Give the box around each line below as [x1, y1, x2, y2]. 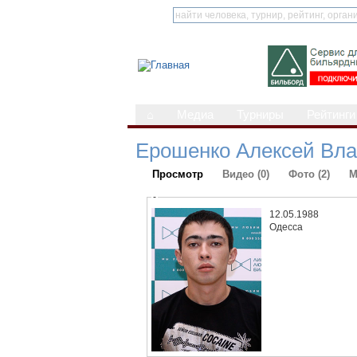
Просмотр [152, 168, 203, 180]
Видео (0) [222, 168, 269, 180]
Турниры [237, 108, 284, 121]
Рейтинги [307, 108, 355, 121]
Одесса [269, 221, 304, 233]
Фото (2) [288, 168, 330, 180]
